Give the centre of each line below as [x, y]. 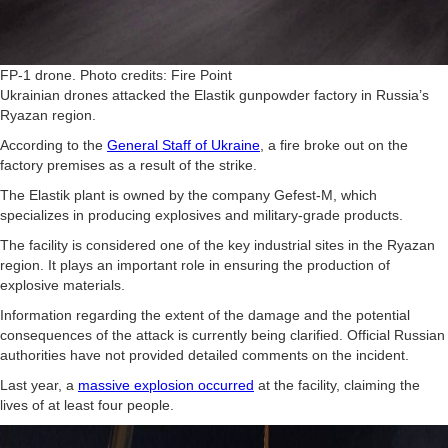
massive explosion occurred [166, 384]
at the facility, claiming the [337, 384]
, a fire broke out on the [334, 144]
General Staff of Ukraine [183, 144]
